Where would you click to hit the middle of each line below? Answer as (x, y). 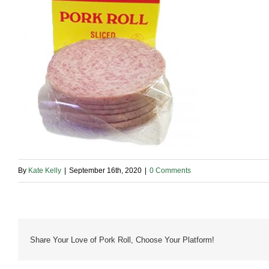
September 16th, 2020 (105, 171)
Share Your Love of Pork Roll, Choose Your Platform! (122, 240)
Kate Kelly (45, 171)
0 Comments (170, 171)
